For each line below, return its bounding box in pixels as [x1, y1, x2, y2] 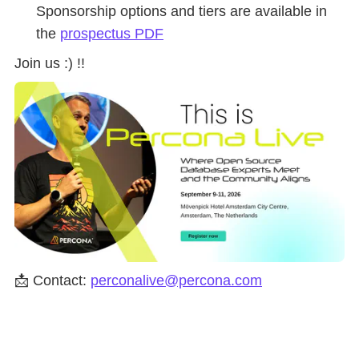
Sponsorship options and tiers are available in [36, 2, 327, 19]
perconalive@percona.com [91, 272, 262, 288]
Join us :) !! [14, 54, 85, 71]
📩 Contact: [14, 272, 91, 288]
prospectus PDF [60, 25, 163, 42]
